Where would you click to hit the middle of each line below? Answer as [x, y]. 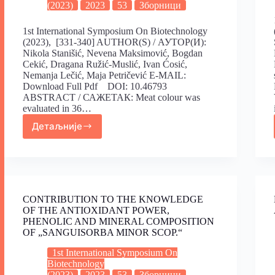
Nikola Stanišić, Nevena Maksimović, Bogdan [113, 53]
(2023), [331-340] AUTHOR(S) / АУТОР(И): [114, 42]
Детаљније [57, 126]
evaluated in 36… [57, 108]
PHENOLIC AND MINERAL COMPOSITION [118, 221]
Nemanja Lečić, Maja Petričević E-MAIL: [104, 75]
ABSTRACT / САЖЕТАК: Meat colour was [111, 97]
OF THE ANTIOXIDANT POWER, [96, 210]
